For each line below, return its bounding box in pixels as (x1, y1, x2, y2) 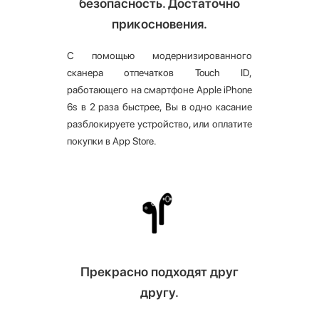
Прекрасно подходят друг (80, 264, 239, 280)
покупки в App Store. (67, 135, 157, 147)
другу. (140, 285, 179, 300)
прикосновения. (112, 16, 207, 32)
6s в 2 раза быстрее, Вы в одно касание (67, 101, 252, 113)
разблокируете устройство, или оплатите (67, 118, 252, 130)
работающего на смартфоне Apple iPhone (67, 84, 252, 96)
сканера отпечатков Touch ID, (67, 67, 252, 79)
